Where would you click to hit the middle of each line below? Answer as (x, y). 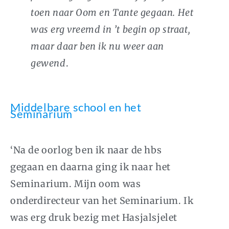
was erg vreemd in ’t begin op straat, (111, 29)
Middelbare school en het (76, 107)
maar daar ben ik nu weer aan (97, 46)
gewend (48, 63)
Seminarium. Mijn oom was (76, 184)
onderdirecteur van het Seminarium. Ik (102, 200)
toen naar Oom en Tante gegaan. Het (112, 12)
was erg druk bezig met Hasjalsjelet (94, 217)
